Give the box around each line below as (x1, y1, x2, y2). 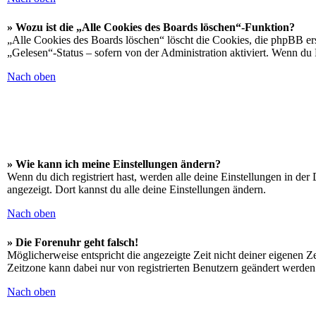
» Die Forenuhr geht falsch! (7, 236, 138, 248)
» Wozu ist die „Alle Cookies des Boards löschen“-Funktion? (7, 21, 295, 33)
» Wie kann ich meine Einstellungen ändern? (7, 158, 221, 170)
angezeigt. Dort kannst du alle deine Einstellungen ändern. (7, 183, 266, 195)
